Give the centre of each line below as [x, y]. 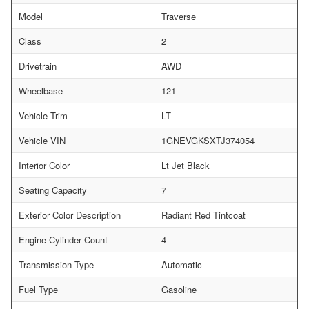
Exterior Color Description [70, 215]
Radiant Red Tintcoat [203, 215]
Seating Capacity [53, 190]
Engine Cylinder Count [63, 239]
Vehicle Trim [43, 115]
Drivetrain [38, 66]
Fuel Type [38, 289]
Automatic [182, 264]
